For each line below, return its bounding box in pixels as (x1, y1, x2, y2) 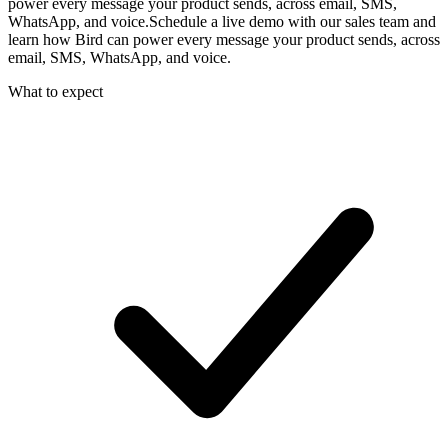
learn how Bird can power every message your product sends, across (8, 30, 440, 48)
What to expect (8, 82, 103, 100)
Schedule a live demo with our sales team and (149, 12, 436, 30)
